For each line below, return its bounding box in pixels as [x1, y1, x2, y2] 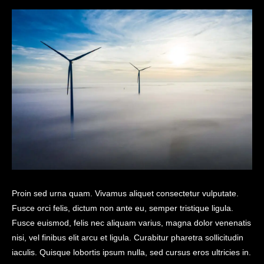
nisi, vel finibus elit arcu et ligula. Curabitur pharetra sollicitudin [12, 233, 243, 243]
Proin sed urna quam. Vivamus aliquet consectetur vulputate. [12, 189, 239, 199]
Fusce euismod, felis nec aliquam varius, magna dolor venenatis [12, 218, 251, 228]
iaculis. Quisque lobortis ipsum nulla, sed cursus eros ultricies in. [12, 247, 251, 258]
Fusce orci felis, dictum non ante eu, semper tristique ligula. [12, 203, 233, 213]
